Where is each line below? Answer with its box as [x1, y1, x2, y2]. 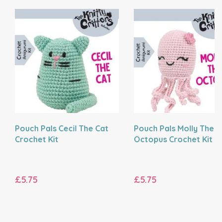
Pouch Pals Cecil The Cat [15, 123, 109, 133]
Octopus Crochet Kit [134, 134, 213, 144]
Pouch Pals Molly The [134, 123, 214, 133]
